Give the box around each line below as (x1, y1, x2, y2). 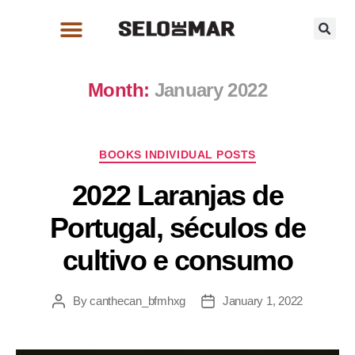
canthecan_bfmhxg (90, 293, 185, 307)
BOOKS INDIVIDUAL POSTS (99, 148, 256, 161)
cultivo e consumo (62, 243, 293, 277)
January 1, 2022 (223, 293, 303, 307)
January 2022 (154, 79, 267, 101)
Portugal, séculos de (49, 211, 306, 244)
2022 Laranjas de (71, 178, 284, 212)
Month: (88, 79, 150, 101)
